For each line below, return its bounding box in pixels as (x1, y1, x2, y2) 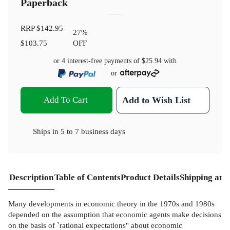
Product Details (121, 172, 180, 182)
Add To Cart (43, 94, 88, 105)
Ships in (33, 126, 61, 136)
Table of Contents (54, 172, 121, 182)
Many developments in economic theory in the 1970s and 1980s (8, 199, 215, 208)
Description (9, 172, 53, 182)
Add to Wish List (122, 94, 191, 105)
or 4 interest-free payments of (53, 57, 142, 65)
